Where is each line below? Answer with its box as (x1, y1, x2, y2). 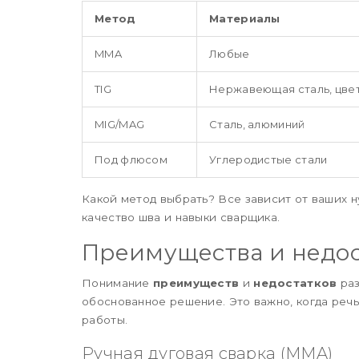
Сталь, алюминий (209, 117, 305, 131)
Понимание (82, 276, 153, 289)
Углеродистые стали (209, 152, 328, 166)
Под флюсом (95, 152, 167, 166)
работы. (82, 313, 128, 326)
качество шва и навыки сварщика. (82, 210, 280, 224)
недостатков (253, 276, 337, 289)
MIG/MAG (95, 117, 145, 131)
